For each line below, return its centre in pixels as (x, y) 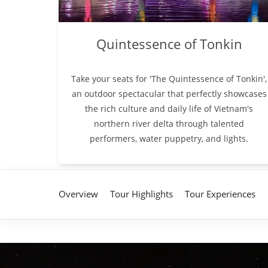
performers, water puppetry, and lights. (169, 139)
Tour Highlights (141, 194)
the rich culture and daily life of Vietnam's (169, 109)
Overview (78, 194)
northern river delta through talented (169, 124)
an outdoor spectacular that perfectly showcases (169, 94)
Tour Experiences (220, 194)
